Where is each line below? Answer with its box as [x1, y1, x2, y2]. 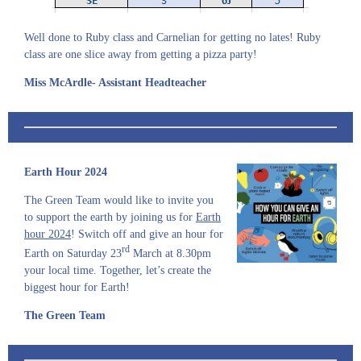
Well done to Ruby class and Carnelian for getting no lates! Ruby [24, 31, 321, 44]
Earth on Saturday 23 [24, 247, 122, 259]
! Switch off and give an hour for [71, 228, 223, 240]
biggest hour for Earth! [24, 280, 130, 293]
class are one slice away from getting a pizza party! [24, 48, 257, 60]
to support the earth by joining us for [24, 211, 193, 223]
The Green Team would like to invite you [24, 194, 214, 206]
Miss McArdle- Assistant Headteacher [24, 76, 210, 89]
